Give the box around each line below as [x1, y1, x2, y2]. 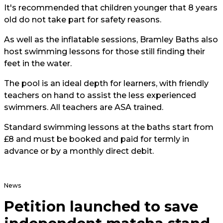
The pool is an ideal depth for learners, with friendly [4, 79, 209, 88]
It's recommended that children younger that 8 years [4, 3, 218, 12]
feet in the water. [4, 59, 72, 68]
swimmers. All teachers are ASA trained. [4, 103, 163, 112]
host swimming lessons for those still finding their [4, 47, 205, 56]
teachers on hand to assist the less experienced [4, 91, 196, 100]
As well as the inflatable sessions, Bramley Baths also [4, 35, 218, 44]
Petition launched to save [4, 198, 198, 215]
